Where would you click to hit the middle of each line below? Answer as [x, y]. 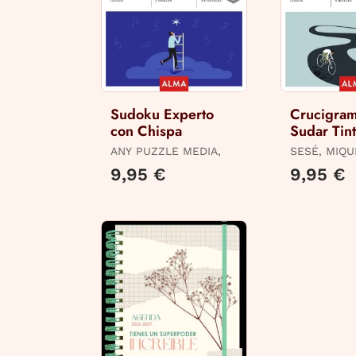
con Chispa [146, 132]
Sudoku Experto [162, 115]
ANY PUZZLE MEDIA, [166, 151]
